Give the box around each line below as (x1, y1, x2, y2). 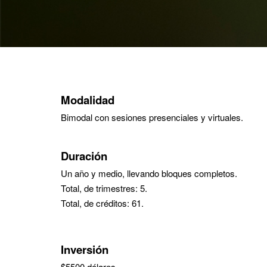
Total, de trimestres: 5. (61, 182, 147, 194)
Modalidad (61, 92, 114, 108)
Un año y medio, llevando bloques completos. (61, 167, 237, 179)
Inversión (61, 241, 108, 257)
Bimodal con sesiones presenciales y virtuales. (61, 111, 243, 123)
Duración (61, 148, 107, 164)
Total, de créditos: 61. (61, 197, 144, 209)
